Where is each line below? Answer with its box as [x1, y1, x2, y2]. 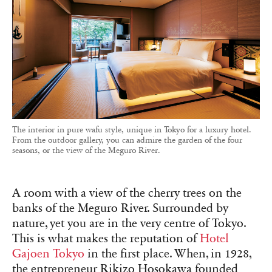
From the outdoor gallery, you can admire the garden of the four [12, 134, 242, 145]
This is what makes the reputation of [12, 231, 200, 246]
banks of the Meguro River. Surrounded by [12, 200, 228, 216]
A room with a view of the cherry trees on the [12, 185, 242, 200]
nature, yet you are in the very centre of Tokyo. [12, 216, 246, 231]
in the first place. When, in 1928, [84, 246, 251, 261]
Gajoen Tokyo [12, 246, 84, 261]
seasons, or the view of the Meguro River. [12, 144, 160, 155]
